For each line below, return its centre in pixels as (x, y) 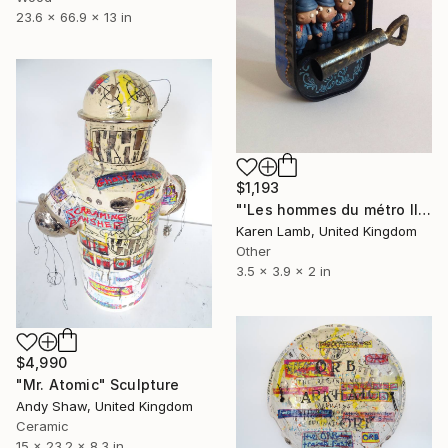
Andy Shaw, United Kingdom (104, 406)
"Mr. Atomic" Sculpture (98, 385)
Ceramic (42, 426)
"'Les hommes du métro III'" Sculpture (424, 210)
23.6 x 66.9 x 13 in (74, 17)
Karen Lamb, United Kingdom (326, 231)
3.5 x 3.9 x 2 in (283, 271)
